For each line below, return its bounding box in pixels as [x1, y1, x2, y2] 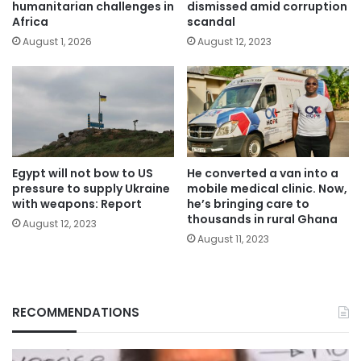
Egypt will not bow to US [12, 164, 153, 181]
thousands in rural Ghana [187, 210, 338, 227]
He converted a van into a [187, 164, 338, 181]
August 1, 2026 [23, 35, 92, 49]
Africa [12, 14, 48, 31]
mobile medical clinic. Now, [187, 180, 347, 197]
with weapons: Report [12, 195, 142, 212]
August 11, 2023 [197, 231, 269, 246]
